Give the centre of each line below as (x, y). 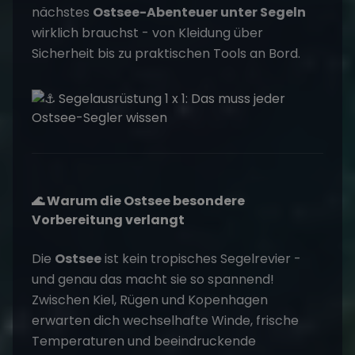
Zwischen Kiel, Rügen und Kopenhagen (150, 300)
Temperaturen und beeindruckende (144, 342)
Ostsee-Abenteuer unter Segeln (199, 13)
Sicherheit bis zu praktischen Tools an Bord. (166, 54)
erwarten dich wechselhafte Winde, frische (165, 321)
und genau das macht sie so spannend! (153, 280)
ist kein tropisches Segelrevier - (203, 259)
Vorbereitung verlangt (108, 220)
